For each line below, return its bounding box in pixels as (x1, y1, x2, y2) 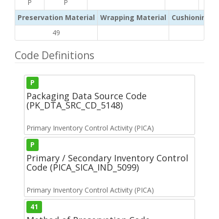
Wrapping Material (100, 12, 166, 22)
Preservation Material (18, 12, 95, 22)
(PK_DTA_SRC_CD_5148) (26, 99, 123, 111)
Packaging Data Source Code (26, 89, 147, 102)
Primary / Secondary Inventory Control (26, 152, 188, 164)
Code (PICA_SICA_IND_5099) (26, 161, 139, 173)
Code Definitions (15, 48, 94, 62)
